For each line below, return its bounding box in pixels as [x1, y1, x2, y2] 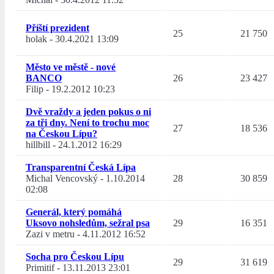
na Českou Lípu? [26, 128, 97, 139]
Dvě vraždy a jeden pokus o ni [26, 106, 151, 117]
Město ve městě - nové [26, 62, 116, 73]
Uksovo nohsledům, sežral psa [26, 218, 150, 229]
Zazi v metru [26, 229, 75, 240]
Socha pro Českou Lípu [26, 251, 124, 262]
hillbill [26, 139, 50, 150]
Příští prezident [26, 23, 89, 34]
